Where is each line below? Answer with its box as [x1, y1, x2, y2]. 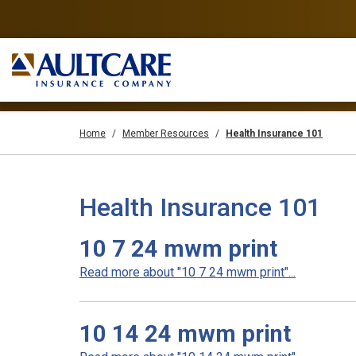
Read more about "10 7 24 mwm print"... [79, 265, 296, 280]
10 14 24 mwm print [79, 320, 291, 347]
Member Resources [122, 128, 209, 139]
